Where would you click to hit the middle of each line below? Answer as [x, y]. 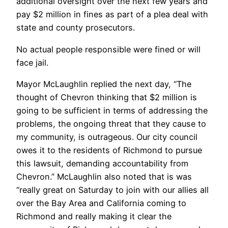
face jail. [32, 62]
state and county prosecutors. [76, 28]
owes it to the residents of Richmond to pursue [109, 150]
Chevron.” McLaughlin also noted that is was [104, 176]
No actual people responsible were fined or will [108, 49]
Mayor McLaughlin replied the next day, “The [104, 84]
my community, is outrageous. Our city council [107, 137]
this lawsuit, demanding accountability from [102, 163]
